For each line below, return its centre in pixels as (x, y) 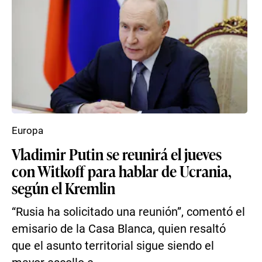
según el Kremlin (63, 188)
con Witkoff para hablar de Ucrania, (122, 171)
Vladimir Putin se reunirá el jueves (117, 154)
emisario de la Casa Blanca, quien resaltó (119, 229)
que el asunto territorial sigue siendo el (113, 246)
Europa (27, 130)
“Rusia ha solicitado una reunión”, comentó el (128, 212)
